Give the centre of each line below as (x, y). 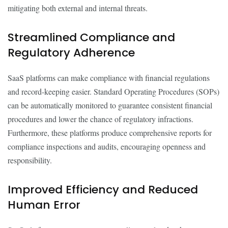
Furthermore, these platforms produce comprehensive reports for (110, 133)
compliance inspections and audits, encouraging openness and (107, 146)
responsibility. (30, 160)
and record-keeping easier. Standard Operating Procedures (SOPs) (113, 91)
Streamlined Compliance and (91, 37)
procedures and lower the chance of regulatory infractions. (101, 119)
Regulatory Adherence (71, 53)
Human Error (44, 205)
